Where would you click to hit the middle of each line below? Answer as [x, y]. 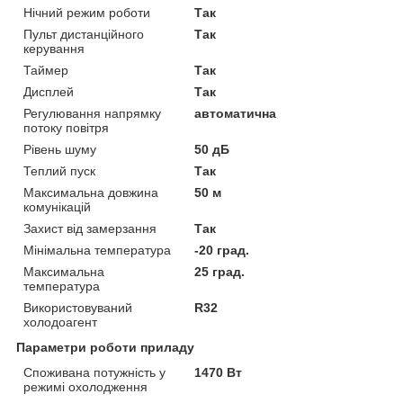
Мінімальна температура [97, 250]
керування [54, 48]
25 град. [220, 271]
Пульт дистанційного [84, 34]
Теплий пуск [59, 170]
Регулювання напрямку [92, 113]
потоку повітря [66, 127]
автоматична [236, 113]
